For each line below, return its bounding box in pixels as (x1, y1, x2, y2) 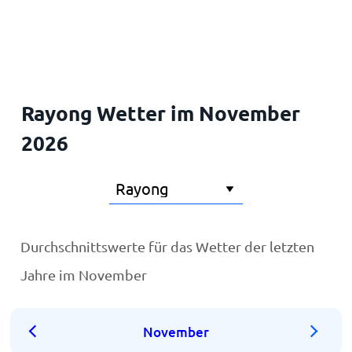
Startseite (20, 18, 72, 33)
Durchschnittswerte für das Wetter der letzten (20, 238, 315, 255)
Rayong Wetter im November (20, 100, 300, 126)
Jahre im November (20, 266, 148, 283)
